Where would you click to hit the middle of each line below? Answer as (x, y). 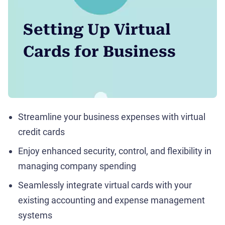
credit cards (41, 132)
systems (35, 215)
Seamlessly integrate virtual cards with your (105, 185)
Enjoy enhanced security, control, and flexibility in (115, 151)
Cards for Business (99, 51)
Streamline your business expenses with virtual (112, 117)
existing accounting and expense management (111, 200)
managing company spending (77, 166)
